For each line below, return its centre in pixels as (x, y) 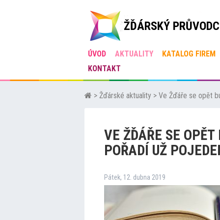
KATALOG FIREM (189, 54)
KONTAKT (104, 69)
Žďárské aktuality (125, 96)
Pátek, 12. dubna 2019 (135, 178)
